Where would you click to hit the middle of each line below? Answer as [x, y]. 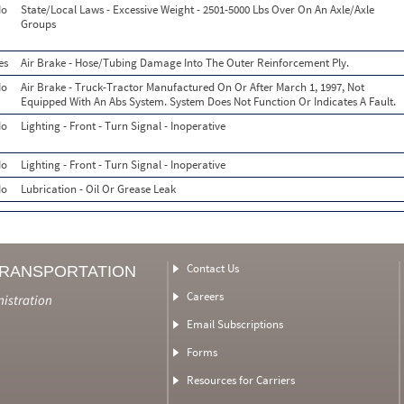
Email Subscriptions [234, 324]
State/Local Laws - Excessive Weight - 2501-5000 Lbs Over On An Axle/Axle [197, 9]
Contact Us [212, 268]
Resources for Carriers [240, 380]
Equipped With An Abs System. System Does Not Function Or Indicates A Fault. [208, 101]
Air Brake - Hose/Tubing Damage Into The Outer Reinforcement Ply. [185, 63]
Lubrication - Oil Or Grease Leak [98, 189]
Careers [205, 296]
